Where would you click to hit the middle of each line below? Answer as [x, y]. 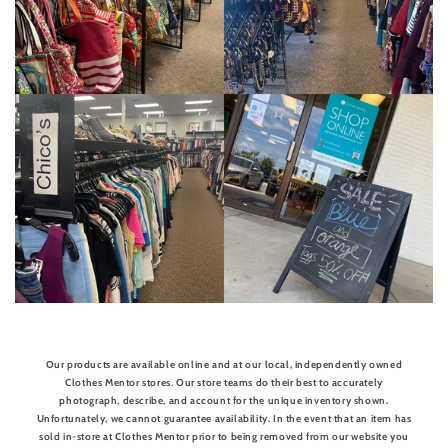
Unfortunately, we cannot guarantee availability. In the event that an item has [224, 418]
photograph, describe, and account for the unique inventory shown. [224, 400]
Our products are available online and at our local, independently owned [224, 364]
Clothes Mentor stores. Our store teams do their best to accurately [224, 382]
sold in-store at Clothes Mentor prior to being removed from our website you [223, 436]
